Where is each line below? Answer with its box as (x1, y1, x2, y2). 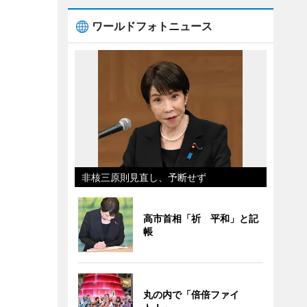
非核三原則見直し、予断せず (81, 171, 206, 183)
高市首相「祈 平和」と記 (143, 212, 258, 224)
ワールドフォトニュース (91, 19, 212, 33)
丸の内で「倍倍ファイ (143, 288, 239, 300)
